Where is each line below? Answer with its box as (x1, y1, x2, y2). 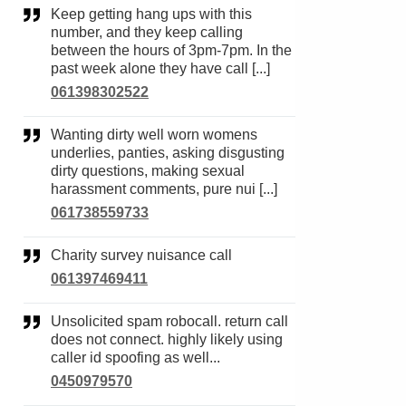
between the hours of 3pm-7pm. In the (51, 43, 292, 58)
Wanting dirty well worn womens (51, 127, 63, 142)
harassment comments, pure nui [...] (51, 181, 277, 197)
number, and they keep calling (51, 24, 243, 40)
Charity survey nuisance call (62, 247, 232, 263)
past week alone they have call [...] (51, 61, 270, 76)
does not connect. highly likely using (51, 332, 283, 347)
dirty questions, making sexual (51, 163, 245, 179)
